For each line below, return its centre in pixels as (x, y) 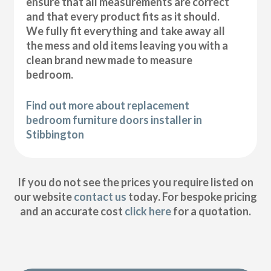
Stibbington (55, 134)
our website (44, 197)
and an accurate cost (72, 211)
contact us (100, 197)
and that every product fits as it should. (123, 16)
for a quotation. (211, 211)
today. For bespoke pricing (191, 197)
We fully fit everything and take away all (126, 31)
